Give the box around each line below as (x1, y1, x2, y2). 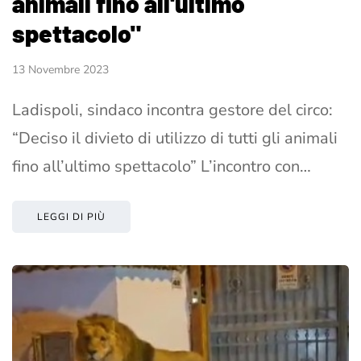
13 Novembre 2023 (12, 61, 109, 77)
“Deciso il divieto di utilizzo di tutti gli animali (12, 127, 338, 149)
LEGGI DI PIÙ (37, 210, 106, 223)
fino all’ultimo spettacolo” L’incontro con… (12, 155, 311, 177)
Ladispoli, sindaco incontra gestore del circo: (12, 98, 333, 121)
